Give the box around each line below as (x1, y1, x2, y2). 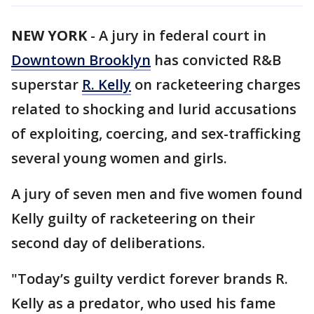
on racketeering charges (131, 75, 301, 94)
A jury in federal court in (99, 26, 266, 45)
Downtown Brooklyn (11, 50, 151, 69)
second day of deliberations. (11, 233, 205, 252)
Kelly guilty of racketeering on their (11, 209, 255, 228)
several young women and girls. (11, 149, 227, 168)
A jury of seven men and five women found (11, 184, 303, 203)
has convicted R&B (151, 50, 281, 69)
